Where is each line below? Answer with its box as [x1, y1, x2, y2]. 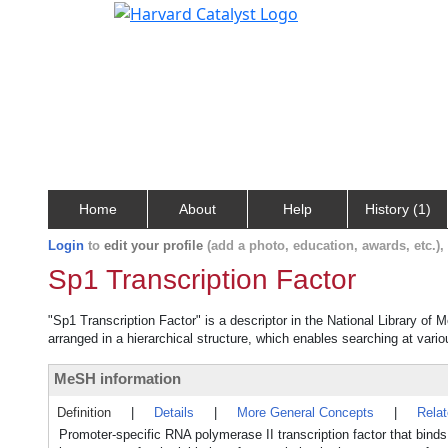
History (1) [364, 201, 431, 217]
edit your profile [104, 238, 203, 253]
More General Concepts [237, 405, 374, 420]
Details [154, 405, 194, 420]
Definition [57, 405, 111, 420]
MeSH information [54, 370, 181, 387]
